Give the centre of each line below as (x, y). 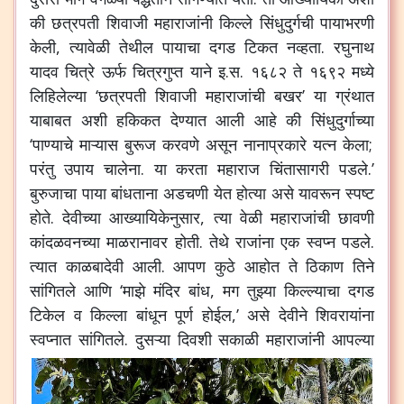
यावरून (320, 193)
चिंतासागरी (300, 169)
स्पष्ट (360, 193)
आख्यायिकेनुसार (155, 218)
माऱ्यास (99, 145)
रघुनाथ (354, 47)
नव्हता (304, 47)
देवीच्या (82, 218)
